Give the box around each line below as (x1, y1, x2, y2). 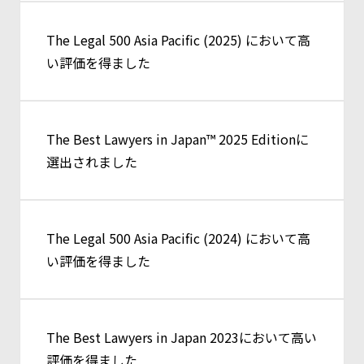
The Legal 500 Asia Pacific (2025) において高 (46, 30, 310, 50)
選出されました (46, 152, 137, 172)
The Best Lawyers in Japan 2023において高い (46, 327, 317, 348)
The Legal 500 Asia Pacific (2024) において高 (46, 228, 310, 249)
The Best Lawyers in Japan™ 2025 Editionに (46, 129, 309, 149)
